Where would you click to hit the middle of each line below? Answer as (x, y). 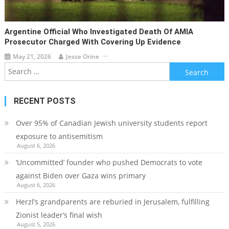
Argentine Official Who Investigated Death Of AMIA (99, 31)
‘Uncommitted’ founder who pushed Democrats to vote (109, 162)
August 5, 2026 (36, 224)
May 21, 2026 (32, 56)
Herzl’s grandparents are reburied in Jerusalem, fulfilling (112, 201)
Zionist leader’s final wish (59, 215)
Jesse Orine (83, 56)
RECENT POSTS (44, 101)
